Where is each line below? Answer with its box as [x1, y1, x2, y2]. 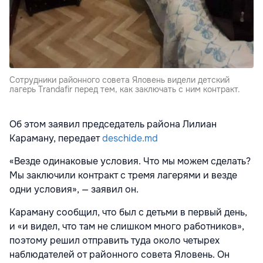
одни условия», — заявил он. [9, 183, 139, 196]
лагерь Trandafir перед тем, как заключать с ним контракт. [9, 84, 240, 95]
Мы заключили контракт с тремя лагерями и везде [9, 169, 237, 182]
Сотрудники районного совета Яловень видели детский [9, 75, 230, 86]
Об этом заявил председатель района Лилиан [9, 118, 217, 131]
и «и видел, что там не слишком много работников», [9, 220, 244, 233]
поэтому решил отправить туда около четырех [9, 234, 220, 247]
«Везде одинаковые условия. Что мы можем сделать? [9, 155, 251, 168]
